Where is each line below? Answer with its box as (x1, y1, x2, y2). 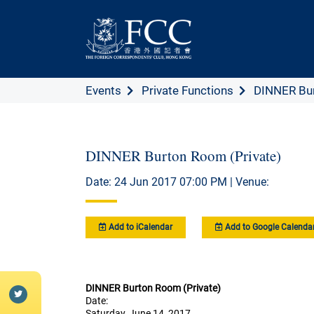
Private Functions (142, 83, 233, 97)
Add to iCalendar (107, 222, 172, 233)
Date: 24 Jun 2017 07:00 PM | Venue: (86, 175, 269, 189)
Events (86, 83, 121, 97)
